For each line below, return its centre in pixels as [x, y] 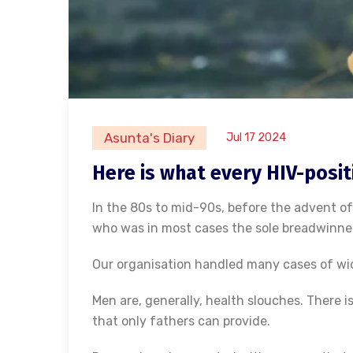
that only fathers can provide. [181, 321]
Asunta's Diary [149, 137]
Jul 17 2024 [256, 137]
